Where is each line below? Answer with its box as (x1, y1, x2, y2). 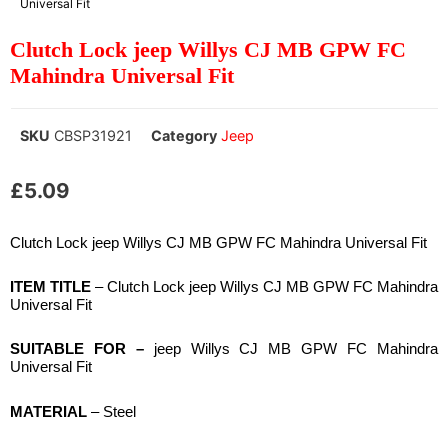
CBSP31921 (54, 127, 132, 145)
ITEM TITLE (10, 278, 91, 296)
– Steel (87, 402, 136, 420)
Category (151, 127, 217, 145)
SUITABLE (10, 340, 84, 358)
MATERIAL (10, 402, 87, 420)
